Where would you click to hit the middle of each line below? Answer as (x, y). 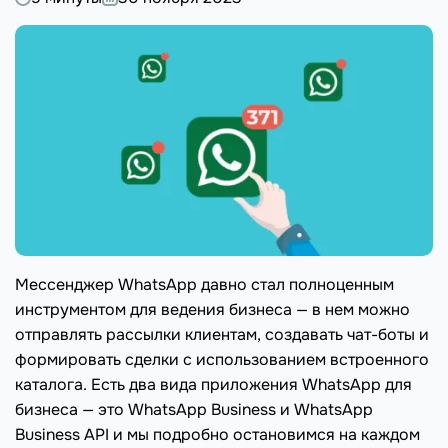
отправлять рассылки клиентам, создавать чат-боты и (222, 335)
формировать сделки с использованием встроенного (222, 360)
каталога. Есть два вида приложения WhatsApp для (213, 385)
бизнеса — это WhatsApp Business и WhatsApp (194, 410)
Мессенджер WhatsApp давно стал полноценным (204, 285)
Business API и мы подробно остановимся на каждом (217, 435)
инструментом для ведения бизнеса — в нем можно (212, 310)
